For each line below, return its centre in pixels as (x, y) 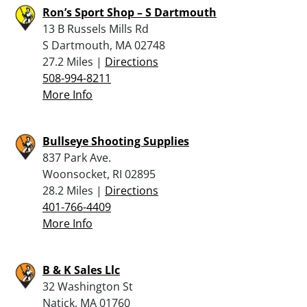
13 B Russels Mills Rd (96, 28)
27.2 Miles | (74, 61)
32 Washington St (88, 286)
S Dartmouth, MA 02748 (104, 45)
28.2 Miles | (74, 190)
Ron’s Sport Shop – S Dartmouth (130, 12)
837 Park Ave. (77, 157)
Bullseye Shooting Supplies (116, 141)
